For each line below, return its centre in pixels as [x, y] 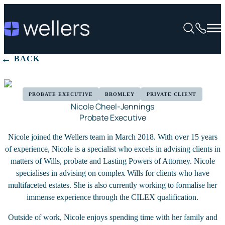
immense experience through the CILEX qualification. [113, 197]
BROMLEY [120, 94]
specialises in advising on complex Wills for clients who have [113, 173]
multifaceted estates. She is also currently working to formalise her [113, 185]
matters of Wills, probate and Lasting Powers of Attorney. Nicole [113, 161]
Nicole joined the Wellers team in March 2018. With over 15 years [113, 137]
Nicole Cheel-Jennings [113, 106]
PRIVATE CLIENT [172, 94]
